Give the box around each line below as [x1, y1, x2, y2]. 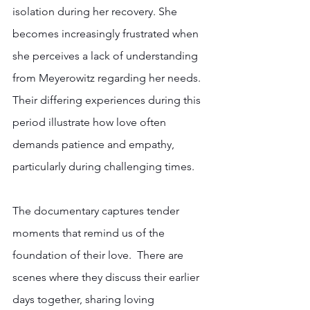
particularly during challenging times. [12, 159, 197, 173]
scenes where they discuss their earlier [12, 270, 202, 284]
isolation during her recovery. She [12, 4, 180, 18]
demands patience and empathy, [12, 137, 177, 151]
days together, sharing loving [12, 292, 157, 306]
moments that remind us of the [12, 226, 167, 239]
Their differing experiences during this [12, 93, 203, 107]
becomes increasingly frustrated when [12, 26, 201, 40]
